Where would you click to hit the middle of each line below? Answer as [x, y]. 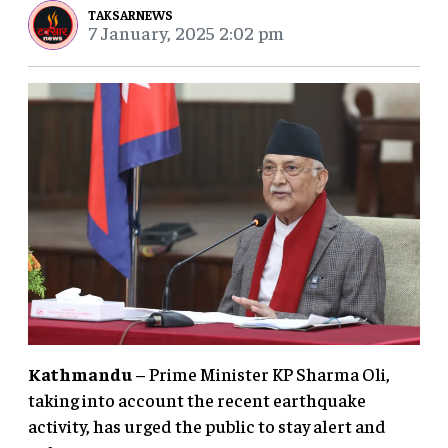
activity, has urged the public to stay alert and [207, 425]
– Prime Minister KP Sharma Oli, [261, 373]
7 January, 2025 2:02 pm [186, 32]
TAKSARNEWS [130, 14]
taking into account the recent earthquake [197, 399]
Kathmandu [80, 373]
